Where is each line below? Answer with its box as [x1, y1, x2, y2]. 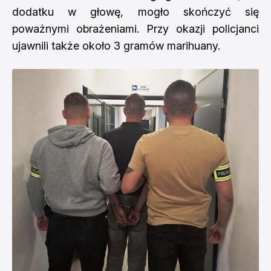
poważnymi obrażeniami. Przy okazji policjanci [12, 22, 259, 35]
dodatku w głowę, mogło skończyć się [12, 5, 259, 18]
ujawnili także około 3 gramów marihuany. [12, 39, 220, 52]
